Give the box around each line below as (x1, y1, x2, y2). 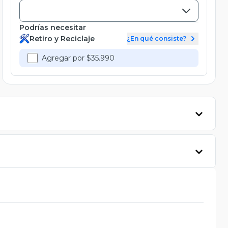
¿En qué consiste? (127, 34, 186, 42)
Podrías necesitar (19, 22, 86, 32)
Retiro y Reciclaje (30, 34, 95, 43)
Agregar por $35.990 (42, 53, 115, 63)
